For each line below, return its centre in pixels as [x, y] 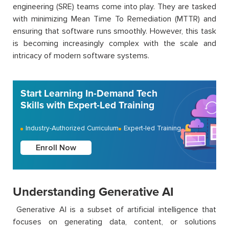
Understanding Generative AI [93, 192]
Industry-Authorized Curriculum [72, 128]
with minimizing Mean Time [64, 19]
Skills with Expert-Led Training [87, 106]
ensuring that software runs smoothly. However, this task [114, 31]
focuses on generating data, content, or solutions [114, 222]
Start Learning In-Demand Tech [89, 94]
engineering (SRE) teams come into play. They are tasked [114, 7]
